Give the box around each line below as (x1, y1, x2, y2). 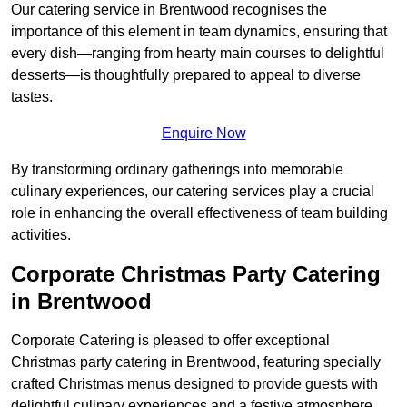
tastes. (11, 89, 53, 105)
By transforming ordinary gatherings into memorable (11, 162, 343, 178)
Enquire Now (161, 125, 246, 142)
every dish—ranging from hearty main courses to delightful (11, 45, 384, 62)
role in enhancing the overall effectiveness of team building (11, 205, 388, 222)
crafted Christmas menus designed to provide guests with (11, 376, 378, 392)
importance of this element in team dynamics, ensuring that (11, 24, 387, 40)
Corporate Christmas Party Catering (11, 262, 381, 287)
